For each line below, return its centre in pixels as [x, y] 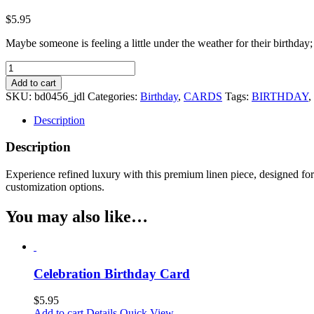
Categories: [114, 96]
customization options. [55, 187]
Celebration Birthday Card [112, 273]
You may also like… [77, 216]
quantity [23, 116]
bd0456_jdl [60, 96]
